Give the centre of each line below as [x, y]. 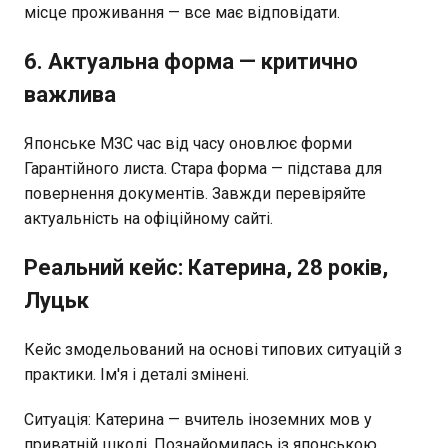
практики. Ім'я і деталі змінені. [136, 374]
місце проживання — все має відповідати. [182, 12]
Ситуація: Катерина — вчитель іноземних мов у [198, 419]
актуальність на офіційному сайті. [148, 218]
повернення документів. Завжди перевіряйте [195, 193]
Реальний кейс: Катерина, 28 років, [206, 267]
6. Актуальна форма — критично [191, 61]
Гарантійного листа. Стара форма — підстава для [203, 168]
